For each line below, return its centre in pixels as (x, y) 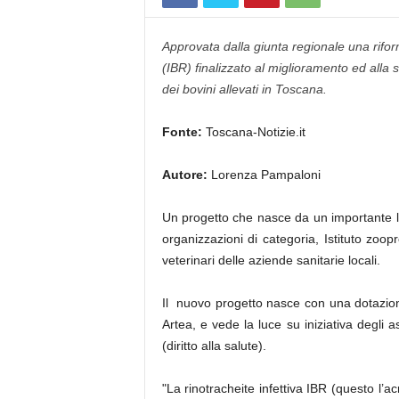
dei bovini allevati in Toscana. (244, 89)
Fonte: (182, 132)
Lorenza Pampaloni (264, 175)
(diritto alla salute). (214, 346)
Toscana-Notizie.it (253, 132)
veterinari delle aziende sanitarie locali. (271, 260)
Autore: (184, 175)
